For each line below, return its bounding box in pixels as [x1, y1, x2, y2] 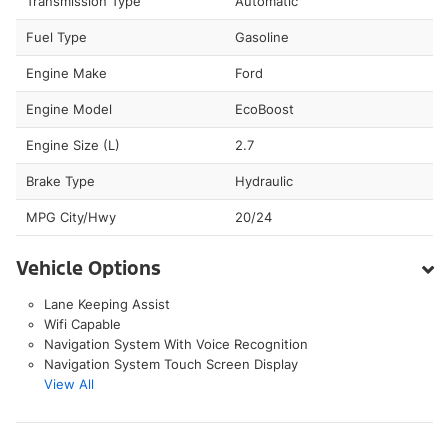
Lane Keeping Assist [43, 295, 170, 312]
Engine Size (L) [26, 136, 120, 153]
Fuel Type [26, 28, 87, 45]
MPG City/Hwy [26, 208, 116, 225]
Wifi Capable [43, 315, 121, 332]
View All [43, 375, 94, 392]
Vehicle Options [16, 255, 161, 280]
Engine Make [26, 64, 107, 81]
